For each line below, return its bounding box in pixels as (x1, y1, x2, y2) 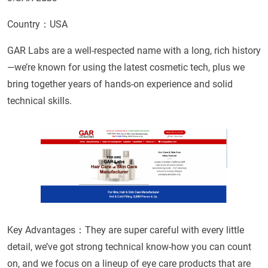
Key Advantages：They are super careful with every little (7, 224, 244, 236)
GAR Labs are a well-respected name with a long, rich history (7, 45, 261, 57)
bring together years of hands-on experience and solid (7, 78, 233, 90)
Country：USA (7, 19, 68, 31)
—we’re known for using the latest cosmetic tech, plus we (7, 62, 245, 74)
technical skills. (7, 95, 72, 107)
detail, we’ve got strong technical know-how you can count (7, 240, 251, 252)
